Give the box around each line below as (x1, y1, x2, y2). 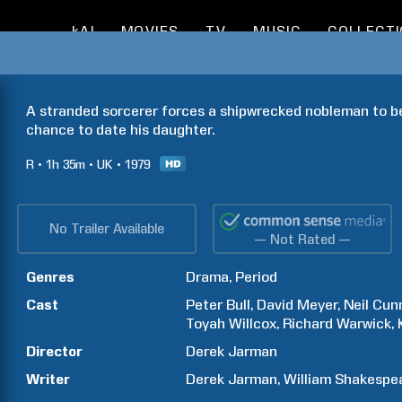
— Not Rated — (254, 232, 352, 248)
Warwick (336, 315, 392, 332)
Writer (26, 371, 70, 388)
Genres (26, 268, 74, 285)
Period (235, 268, 278, 285)
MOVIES (120, 23, 179, 39)
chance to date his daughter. (26, 121, 214, 138)
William (284, 371, 332, 388)
